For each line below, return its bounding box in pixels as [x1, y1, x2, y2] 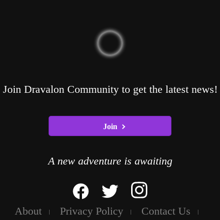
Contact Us [141, 205, 191, 218]
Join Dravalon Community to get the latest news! [2, 83, 218, 96]
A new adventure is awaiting [48, 154, 172, 167]
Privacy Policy [59, 205, 123, 218]
